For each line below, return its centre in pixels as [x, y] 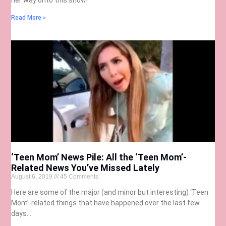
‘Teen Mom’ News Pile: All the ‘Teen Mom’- [99, 157]
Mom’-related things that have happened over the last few [106, 203]
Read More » [29, 17]
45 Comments [79, 177]
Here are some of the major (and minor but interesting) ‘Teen [110, 192]
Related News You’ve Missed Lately [86, 168]
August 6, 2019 [33, 177]
